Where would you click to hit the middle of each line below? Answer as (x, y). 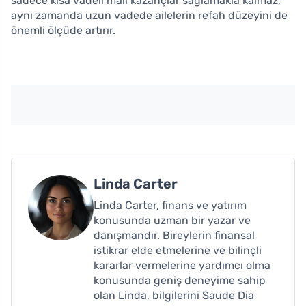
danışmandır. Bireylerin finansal (174, 235)
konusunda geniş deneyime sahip (180, 280)
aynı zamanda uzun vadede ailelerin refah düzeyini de (149, 15)
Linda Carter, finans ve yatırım (170, 205)
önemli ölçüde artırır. (63, 30)
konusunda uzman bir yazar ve (172, 220)
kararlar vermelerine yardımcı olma (182, 265)
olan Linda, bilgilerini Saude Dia (174, 295)
